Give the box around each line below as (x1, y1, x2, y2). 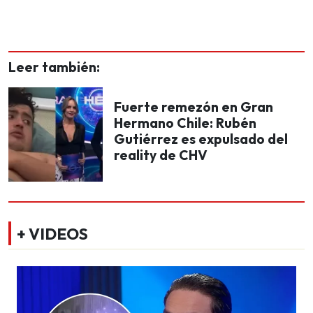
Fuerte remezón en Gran (114, 99, 273, 115)
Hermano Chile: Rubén (114, 115, 256, 131)
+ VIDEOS (17, 224, 88, 244)
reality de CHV (114, 147, 208, 163)
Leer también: (8, 58, 100, 75)
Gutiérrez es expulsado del (114, 131, 288, 147)
